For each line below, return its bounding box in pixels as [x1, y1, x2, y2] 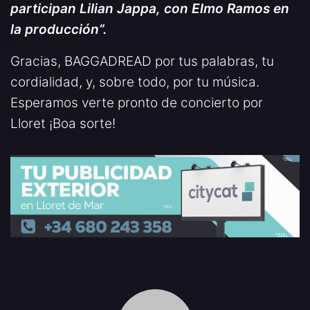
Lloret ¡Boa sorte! [10, 115, 116, 131]
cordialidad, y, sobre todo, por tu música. [10, 73, 259, 90]
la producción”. [10, 21, 107, 37]
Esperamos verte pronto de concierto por [10, 94, 263, 111]
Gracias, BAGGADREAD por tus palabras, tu [10, 53, 274, 69]
